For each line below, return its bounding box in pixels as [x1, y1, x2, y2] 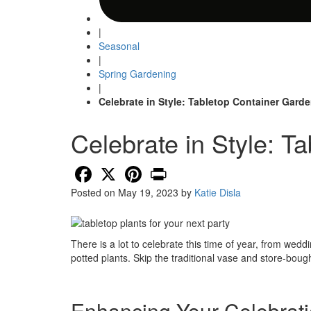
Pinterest [144, 162, 183, 176]
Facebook [94, 162, 138, 176]
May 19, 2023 [118, 185, 178, 200]
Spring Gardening [99, 67, 176, 81]
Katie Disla [194, 185, 241, 200]
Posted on [71, 185, 118, 200]
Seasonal [99, 39, 140, 53]
